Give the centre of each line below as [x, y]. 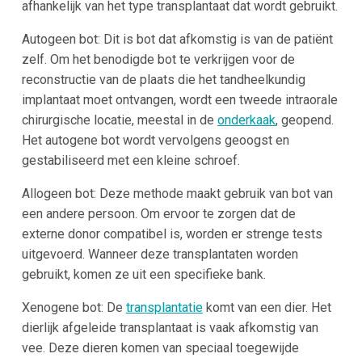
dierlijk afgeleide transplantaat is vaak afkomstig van [170, 327]
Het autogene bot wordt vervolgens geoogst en [155, 140]
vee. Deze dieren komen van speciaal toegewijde [160, 347]
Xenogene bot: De [74, 307]
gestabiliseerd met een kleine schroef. [130, 160]
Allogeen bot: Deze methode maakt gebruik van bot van [177, 193]
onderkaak [246, 120]
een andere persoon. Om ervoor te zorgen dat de [158, 213]
